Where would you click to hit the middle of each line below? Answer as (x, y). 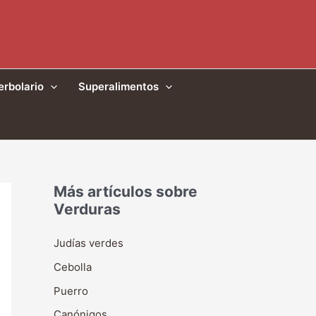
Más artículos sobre (126, 192)
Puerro (71, 291)
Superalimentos (119, 86)
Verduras (87, 209)
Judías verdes (89, 243)
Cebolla (73, 267)
